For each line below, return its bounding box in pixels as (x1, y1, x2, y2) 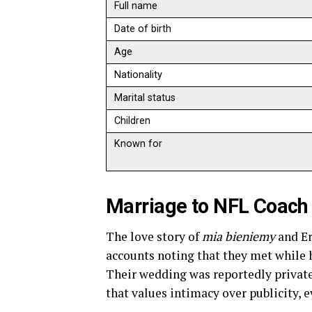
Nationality (114, 68, 163, 81)
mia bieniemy (202, 228, 275, 244)
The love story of (106, 228, 202, 244)
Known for (114, 137, 163, 150)
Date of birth (114, 22, 172, 35)
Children (114, 114, 151, 127)
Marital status (114, 91, 176, 104)
